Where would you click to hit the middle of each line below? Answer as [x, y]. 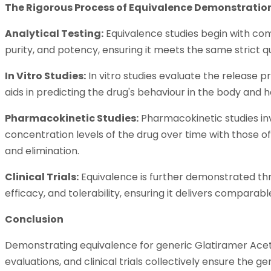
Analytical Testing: [54, 33]
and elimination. [42, 151]
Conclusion [34, 219]
